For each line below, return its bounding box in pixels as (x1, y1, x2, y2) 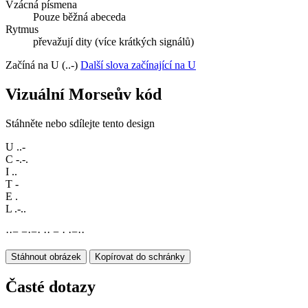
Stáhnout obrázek (11, 252, 81, 263)
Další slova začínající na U (80, 59, 196, 71)
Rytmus (5, 23, 38, 36)
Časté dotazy (5, 278, 96, 296)
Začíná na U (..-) (5, 59, 80, 71)
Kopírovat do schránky (95, 252, 185, 263)
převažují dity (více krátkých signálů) (33, 36, 194, 48)
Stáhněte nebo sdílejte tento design (5, 118, 155, 130)
